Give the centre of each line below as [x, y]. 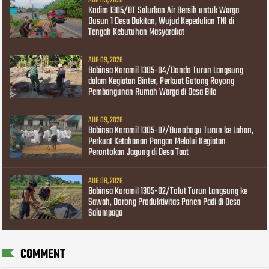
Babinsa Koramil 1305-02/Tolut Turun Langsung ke [168, 191]
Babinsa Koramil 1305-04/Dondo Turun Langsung [166, 71]
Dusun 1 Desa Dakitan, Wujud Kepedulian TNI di [162, 21]
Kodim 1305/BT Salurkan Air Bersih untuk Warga [164, 11]
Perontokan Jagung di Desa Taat [139, 153]
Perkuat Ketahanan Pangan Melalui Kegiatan [157, 142]
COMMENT [43, 255]
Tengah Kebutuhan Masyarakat [137, 32]
